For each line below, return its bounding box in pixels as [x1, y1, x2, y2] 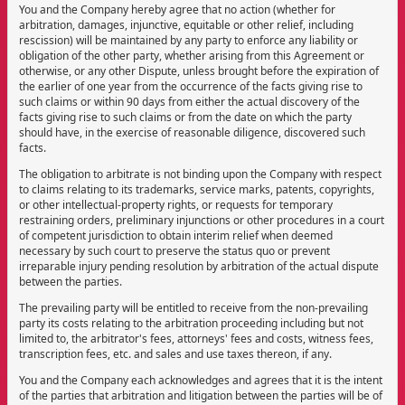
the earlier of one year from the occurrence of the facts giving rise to [19, 78, 363, 94]
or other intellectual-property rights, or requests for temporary [19, 196, 333, 212]
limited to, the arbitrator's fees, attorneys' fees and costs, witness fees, [19, 330, 373, 346]
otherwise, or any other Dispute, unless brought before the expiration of [19, 62, 379, 79]
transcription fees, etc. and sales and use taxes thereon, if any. [19, 345, 332, 362]
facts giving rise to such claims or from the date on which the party [19, 108, 352, 125]
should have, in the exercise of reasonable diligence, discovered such [19, 124, 365, 140]
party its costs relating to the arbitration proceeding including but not [19, 315, 363, 331]
